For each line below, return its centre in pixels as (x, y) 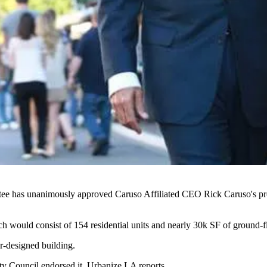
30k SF (207, 225)
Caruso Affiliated (147, 194)
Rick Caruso (227, 194)
